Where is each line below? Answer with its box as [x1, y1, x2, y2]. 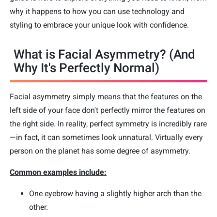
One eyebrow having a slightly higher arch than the [29, 189, 201, 199]
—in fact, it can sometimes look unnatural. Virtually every [10, 133, 203, 142]
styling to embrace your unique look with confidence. [10, 20, 189, 30]
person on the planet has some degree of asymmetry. [10, 146, 190, 156]
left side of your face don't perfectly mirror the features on [10, 106, 205, 115]
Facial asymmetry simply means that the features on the [10, 92, 202, 102]
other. [29, 202, 48, 212]
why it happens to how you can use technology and [10, 7, 185, 16]
